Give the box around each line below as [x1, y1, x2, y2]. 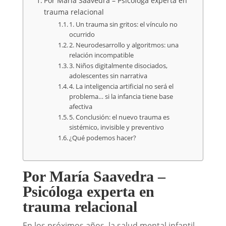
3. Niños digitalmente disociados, [69, 61, 168, 71]
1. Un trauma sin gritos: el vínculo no [69, 20, 178, 29]
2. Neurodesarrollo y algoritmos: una [69, 40, 179, 50]
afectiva [69, 102, 93, 111]
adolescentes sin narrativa [69, 71, 148, 81]
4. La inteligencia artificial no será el [69, 82, 174, 91]
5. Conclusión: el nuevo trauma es [69, 112, 170, 122]
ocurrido [69, 30, 95, 39]
